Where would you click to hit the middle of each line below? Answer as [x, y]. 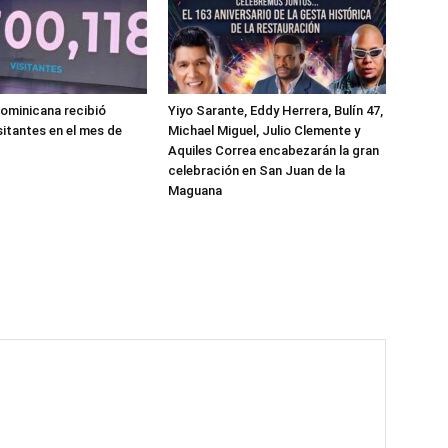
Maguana [195, 190]
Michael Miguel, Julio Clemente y [264, 130]
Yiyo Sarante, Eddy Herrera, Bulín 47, [275, 110]
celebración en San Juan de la [256, 170]
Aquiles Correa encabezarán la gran [273, 150]
